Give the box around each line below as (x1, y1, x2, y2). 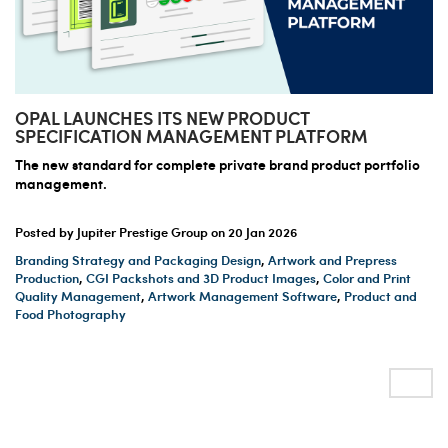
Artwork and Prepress (268, 250, 397, 269)
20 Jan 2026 (228, 222, 297, 241)
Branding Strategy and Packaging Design (15, 250, 261, 269)
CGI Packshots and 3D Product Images (86, 268, 316, 287)
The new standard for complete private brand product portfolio (15, 153, 420, 174)
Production (15, 268, 79, 287)
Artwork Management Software (148, 286, 337, 305)
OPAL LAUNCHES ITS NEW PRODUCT (15, 104, 309, 130)
